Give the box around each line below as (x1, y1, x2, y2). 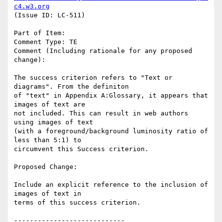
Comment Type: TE (14, 38, 77, 46)
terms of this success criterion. (14, 199, 141, 207)
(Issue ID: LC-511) (14, 11, 85, 19)
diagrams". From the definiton (14, 83, 129, 91)
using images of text (14, 118, 93, 126)
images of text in (14, 190, 81, 198)
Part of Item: (14, 29, 65, 37)
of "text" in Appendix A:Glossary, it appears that (14, 92, 208, 100)
